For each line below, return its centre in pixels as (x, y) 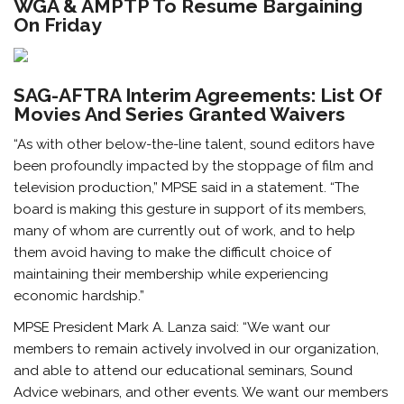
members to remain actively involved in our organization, (197, 349)
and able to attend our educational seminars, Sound (184, 371)
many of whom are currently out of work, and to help (185, 231)
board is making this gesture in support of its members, (190, 210)
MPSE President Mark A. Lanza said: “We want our (172, 328)
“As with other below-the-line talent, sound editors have (194, 145)
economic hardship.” (79, 296)
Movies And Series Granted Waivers (180, 114)
